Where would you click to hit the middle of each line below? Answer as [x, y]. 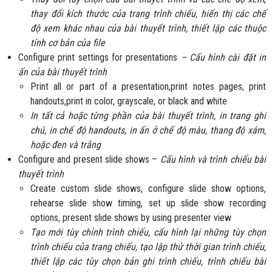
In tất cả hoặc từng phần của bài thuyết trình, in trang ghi [148, 116]
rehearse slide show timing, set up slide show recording [148, 203]
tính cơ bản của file [68, 43]
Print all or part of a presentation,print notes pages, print [148, 87]
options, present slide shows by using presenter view [131, 218]
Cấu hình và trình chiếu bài [213, 160]
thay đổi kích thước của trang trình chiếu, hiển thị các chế [148, 14]
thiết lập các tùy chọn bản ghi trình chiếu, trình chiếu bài [148, 262]
